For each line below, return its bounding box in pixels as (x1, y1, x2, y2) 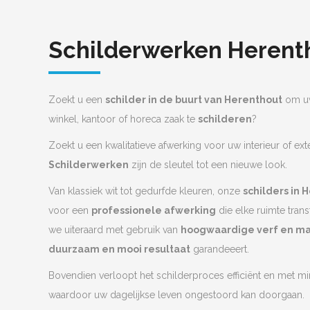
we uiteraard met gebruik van (48, 224, 181, 235)
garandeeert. (190, 243, 249, 255)
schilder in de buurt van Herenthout (105, 93, 282, 105)
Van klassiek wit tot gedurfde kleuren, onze (48, 185, 243, 197)
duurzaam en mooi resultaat (48, 243, 190, 255)
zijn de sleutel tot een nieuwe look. (129, 158, 287, 170)
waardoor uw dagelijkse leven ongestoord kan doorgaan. (48, 289, 304, 300)
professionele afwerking (91, 204, 216, 216)
